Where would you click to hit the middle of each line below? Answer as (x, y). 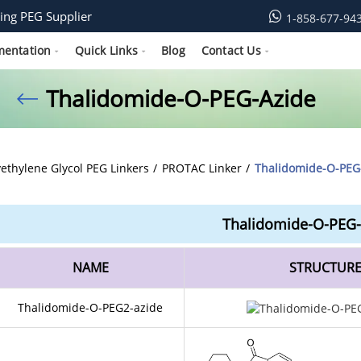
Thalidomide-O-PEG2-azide (90, 307)
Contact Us (231, 50)
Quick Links (106, 50)
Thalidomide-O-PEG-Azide (180, 98)
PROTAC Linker (202, 168)
